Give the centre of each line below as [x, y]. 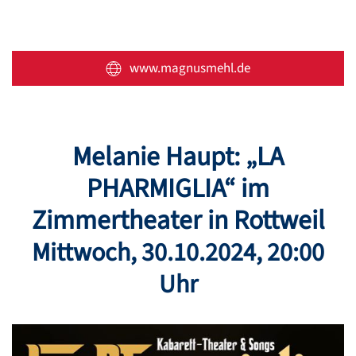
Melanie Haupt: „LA [178, 157]
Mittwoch [81, 253]
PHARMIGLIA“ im [178, 189]
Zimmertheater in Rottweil [178, 221]
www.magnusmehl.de [190, 68]
